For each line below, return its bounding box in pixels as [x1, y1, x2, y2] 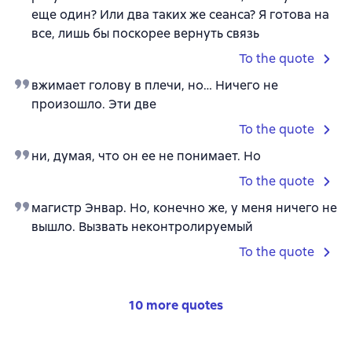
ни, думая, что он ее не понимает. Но [31, 148, 261, 164]
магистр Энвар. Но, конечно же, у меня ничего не [31, 200, 337, 216]
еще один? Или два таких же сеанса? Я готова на [31, 6, 329, 23]
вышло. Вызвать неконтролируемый [31, 218, 253, 235]
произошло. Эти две [31, 96, 156, 112]
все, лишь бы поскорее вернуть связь [31, 25, 259, 42]
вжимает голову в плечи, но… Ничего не [31, 77, 278, 93]
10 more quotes [129, 297, 223, 313]
